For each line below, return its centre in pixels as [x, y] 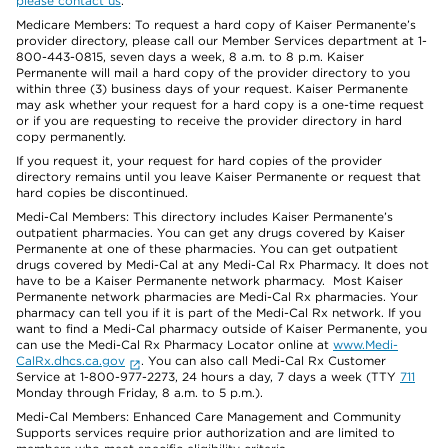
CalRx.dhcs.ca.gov [70, 360]
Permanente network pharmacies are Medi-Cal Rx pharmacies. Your [217, 296]
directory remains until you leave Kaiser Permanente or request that [218, 176]
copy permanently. [71, 136]
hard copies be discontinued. [102, 192]
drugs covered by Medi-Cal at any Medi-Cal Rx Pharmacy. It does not [222, 264]
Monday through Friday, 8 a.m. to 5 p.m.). [139, 392]
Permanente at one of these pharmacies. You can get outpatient [207, 248]
